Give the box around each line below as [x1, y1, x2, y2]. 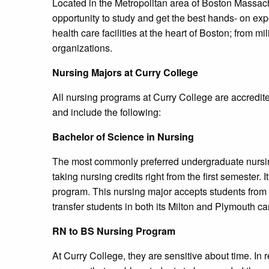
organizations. [52, 41, 112, 55]
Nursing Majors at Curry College [52, 65, 198, 80]
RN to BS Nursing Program [52, 224, 175, 238]
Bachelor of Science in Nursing [52, 130, 194, 144]
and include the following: [52, 105, 161, 119]
